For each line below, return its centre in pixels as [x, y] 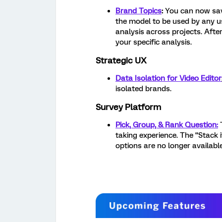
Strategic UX [121, 60]
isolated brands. [143, 88]
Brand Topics [139, 11]
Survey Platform [128, 107]
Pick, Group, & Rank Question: [167, 125]
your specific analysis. [154, 42]
